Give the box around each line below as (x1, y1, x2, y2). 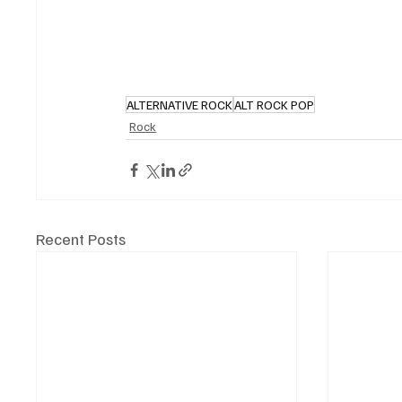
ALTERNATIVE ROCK (127, 97, 233, 113)
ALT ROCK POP (234, 97, 315, 113)
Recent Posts (36, 229, 127, 249)
